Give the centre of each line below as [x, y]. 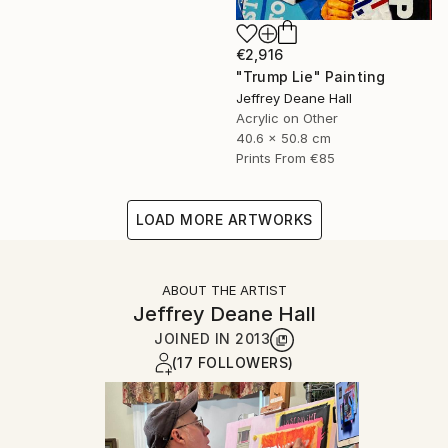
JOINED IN [194, 338]
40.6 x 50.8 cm [283, 137]
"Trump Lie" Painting [311, 76]
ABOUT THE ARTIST [224, 289]
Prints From [271, 157]
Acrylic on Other [287, 117]
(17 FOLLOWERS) [232, 362]
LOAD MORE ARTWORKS [224, 219]
